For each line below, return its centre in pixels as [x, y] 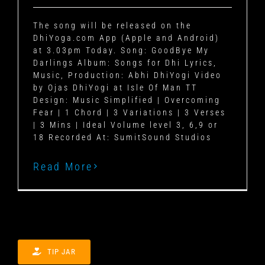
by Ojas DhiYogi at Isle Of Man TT [115, 87]
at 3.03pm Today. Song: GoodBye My [121, 50]
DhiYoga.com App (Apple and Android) [126, 38]
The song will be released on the [112, 25]
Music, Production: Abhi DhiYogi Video [127, 75]
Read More [63, 166]
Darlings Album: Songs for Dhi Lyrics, [125, 62]
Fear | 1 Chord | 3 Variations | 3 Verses [130, 112]
